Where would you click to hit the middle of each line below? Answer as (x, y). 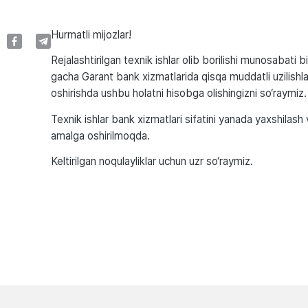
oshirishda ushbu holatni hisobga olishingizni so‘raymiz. (178, 93)
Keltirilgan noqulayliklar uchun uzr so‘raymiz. (152, 161)
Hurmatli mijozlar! (91, 34)
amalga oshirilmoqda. (100, 135)
